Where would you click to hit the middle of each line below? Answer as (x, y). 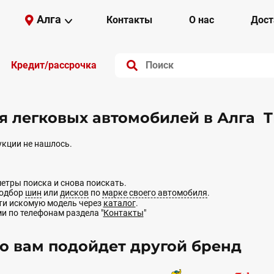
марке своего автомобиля (154, 192)
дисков (74, 192)
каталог (119, 203)
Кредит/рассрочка (54, 65)
